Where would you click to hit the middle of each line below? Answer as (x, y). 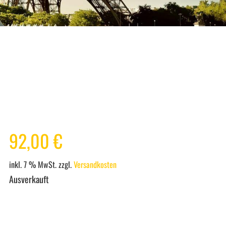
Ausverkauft (29, 179)
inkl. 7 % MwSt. (33, 164)
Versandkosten (95, 164)
